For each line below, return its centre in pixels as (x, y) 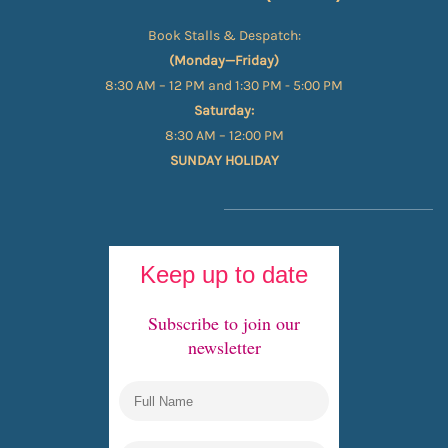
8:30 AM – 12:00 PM (224, 135)
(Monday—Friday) (224, 60)
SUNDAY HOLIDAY (224, 160)
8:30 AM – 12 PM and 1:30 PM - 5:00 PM (224, 85)
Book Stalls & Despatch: (224, 35)
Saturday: (224, 110)
